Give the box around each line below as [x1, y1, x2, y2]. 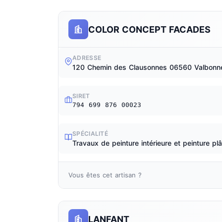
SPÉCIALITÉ [72, 130, 108, 137]
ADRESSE [72, 54, 102, 61]
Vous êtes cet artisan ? [68, 171, 142, 179]
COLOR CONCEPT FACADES [88, 24, 211, 35]
